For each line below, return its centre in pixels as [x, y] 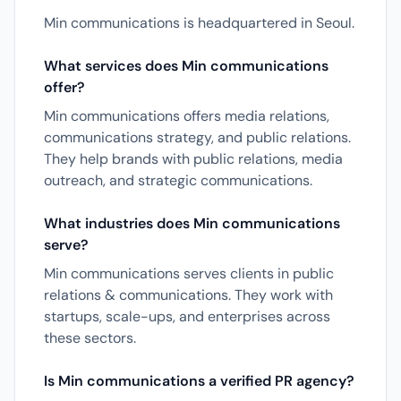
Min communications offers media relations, [187, 116]
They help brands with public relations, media [193, 159]
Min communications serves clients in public [189, 273]
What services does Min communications [186, 66]
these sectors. [90, 338]
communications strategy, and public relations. [197, 137]
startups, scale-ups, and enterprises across [187, 316]
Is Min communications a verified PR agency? [199, 381]
